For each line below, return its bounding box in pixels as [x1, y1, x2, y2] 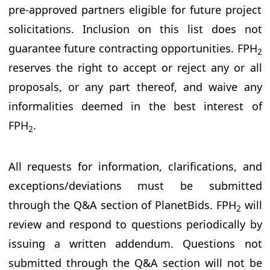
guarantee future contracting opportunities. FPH [8, 41, 257, 56]
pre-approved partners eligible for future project [8, 2, 262, 17]
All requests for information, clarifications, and [8, 159, 262, 174]
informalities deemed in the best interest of [8, 99, 262, 114]
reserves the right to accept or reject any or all [8, 60, 262, 75]
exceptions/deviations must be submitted [8, 178, 262, 193]
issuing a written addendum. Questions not [8, 236, 262, 251]
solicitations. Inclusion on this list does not [8, 22, 262, 37]
